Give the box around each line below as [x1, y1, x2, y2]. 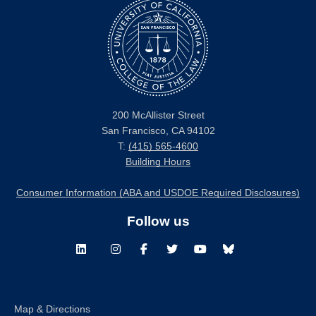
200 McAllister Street [111, 109, 205, 121]
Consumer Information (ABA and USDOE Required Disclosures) [16, 187, 300, 198]
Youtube [199, 250, 241, 263]
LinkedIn [75, 250, 119, 263]
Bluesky [227, 250, 268, 263]
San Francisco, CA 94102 [101, 125, 215, 136]
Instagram [114, 250, 164, 263]
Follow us [126, 214, 190, 229]
